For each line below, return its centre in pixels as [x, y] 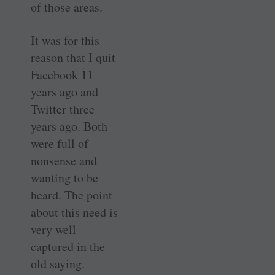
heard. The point [72, 195]
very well [53, 229]
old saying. [58, 263]
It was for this [65, 40]
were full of [60, 143]
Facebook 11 [62, 74]
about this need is [74, 212]
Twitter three [63, 109]
